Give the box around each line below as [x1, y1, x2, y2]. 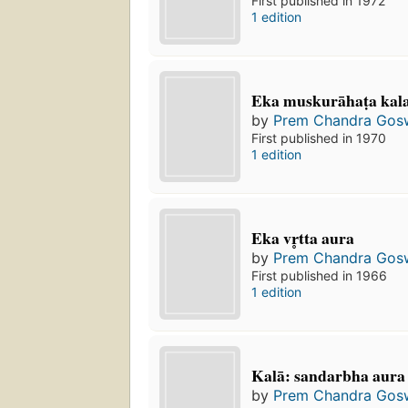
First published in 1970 [251, 130, 387, 147]
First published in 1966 [251, 268, 388, 284]
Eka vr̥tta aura [251, 226, 355, 250]
